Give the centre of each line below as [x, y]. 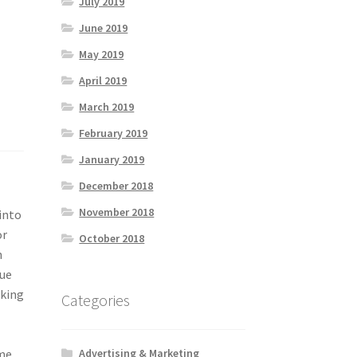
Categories [95, 300]
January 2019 [112, 160]
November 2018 [117, 212]
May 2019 [102, 55]
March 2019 [107, 107]
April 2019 [103, 81]
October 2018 [112, 239]
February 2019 [114, 133]
